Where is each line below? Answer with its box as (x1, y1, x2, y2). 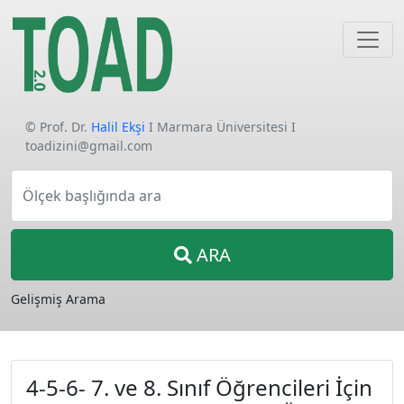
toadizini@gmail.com (25, 137, 152, 154)
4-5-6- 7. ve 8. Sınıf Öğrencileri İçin (26, 372, 372, 402)
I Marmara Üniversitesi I (145, 118, 296, 135)
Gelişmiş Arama (11, 290, 106, 308)
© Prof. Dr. (25, 118, 91, 135)
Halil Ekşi (91, 118, 145, 135)
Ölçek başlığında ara (23, 186, 161, 206)
